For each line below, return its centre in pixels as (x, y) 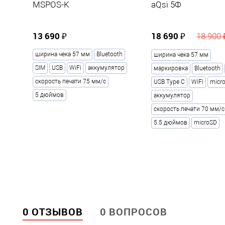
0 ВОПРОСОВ (134, 212)
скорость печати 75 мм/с (71, 82)
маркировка (171, 69)
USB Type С (169, 82)
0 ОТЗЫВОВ (53, 212)
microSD (205, 123)
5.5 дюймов (171, 123)
